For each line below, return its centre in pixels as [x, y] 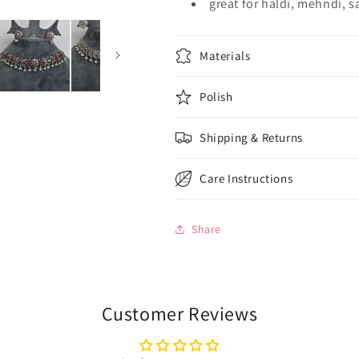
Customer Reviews [179, 313]
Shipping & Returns [251, 137]
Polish [216, 97]
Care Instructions [246, 178]
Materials [225, 56]
